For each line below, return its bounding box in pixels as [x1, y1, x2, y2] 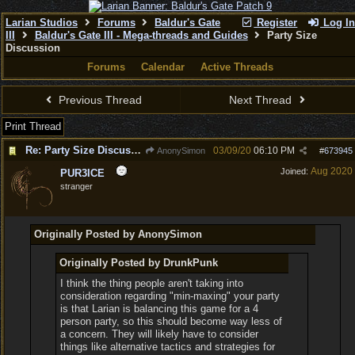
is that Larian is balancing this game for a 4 [60, 303, 259, 315]
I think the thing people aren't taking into [60, 277, 244, 289]
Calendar [141, 61, 185, 73]
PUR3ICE [60, 167, 105, 179]
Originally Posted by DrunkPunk [59, 257, 219, 269]
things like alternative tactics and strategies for [60, 341, 276, 353]
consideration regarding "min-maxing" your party [60, 290, 281, 302]
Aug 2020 [311, 166, 353, 177]
